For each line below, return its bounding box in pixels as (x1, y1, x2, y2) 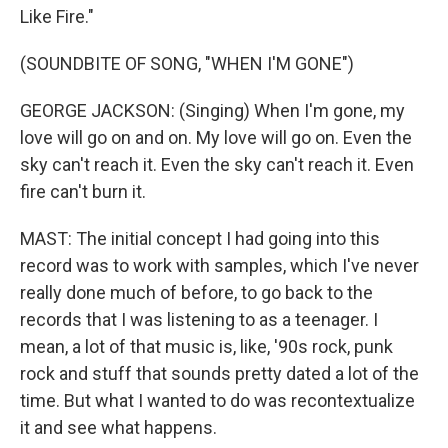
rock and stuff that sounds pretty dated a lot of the (20, 363, 419, 384)
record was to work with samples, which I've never (20, 255, 419, 276)
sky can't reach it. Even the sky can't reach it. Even (20, 154, 414, 175)
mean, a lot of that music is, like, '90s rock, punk (20, 336, 393, 357)
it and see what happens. (20, 417, 217, 438)
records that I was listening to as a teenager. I (20, 309, 378, 330)
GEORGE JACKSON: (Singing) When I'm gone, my (20, 100, 405, 121)
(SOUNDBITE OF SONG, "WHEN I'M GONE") (20, 53, 354, 74)
